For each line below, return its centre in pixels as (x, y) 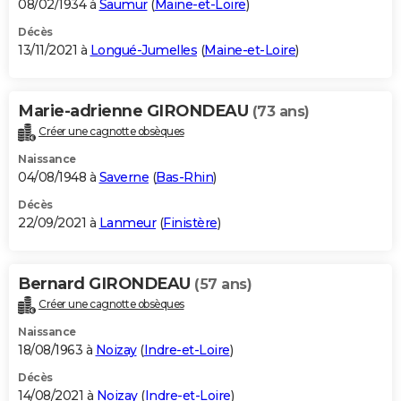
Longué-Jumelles (143, 51)
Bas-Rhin (184, 178)
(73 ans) (281, 112)
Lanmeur (127, 223)
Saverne (124, 178)
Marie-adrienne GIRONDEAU (135, 111)
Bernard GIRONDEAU (106, 284)
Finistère (190, 223)
